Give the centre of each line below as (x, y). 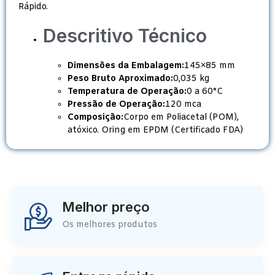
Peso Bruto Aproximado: (120, 79)
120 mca (183, 105)
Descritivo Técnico (125, 36)
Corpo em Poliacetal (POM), (181, 118)
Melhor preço (106, 207)
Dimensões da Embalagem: (126, 66)
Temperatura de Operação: (127, 92)
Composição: (95, 118)
